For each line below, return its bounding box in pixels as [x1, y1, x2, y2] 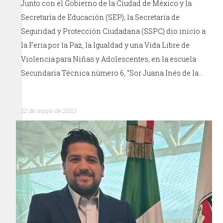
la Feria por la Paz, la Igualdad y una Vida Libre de [21, 40, 190, 50]
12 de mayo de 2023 [21, 107, 76, 115]
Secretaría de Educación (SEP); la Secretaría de [21, 12, 180, 22]
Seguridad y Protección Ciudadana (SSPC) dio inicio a [21, 26, 206, 36]
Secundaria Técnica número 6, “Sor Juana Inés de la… [21, 68, 204, 78]
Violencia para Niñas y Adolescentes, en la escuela [21, 54, 197, 64]
